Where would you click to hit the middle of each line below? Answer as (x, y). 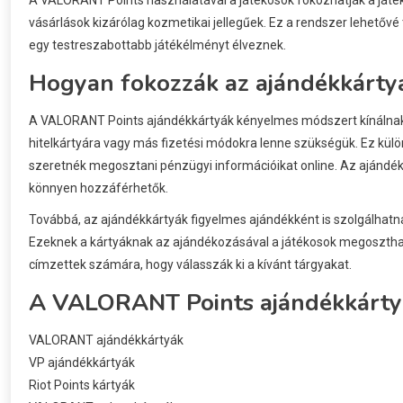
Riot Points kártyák (82, 385)
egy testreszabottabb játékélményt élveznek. (157, 45)
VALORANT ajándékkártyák (106, 340)
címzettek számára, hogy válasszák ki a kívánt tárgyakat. (190, 264)
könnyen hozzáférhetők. (99, 188)
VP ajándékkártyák (82, 362)
